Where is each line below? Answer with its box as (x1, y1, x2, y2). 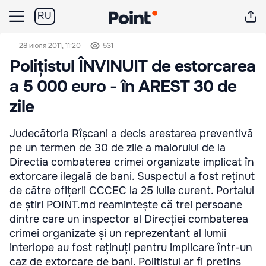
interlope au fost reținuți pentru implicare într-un (9, 241, 252, 254)
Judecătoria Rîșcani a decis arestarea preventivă (9, 127, 253, 140)
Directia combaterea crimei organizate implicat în (9, 156, 254, 169)
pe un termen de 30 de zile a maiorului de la (9, 141, 226, 154)
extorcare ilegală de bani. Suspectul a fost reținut (9, 170, 255, 183)
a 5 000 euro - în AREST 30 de (9, 76, 236, 97)
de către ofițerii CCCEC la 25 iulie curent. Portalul (9, 184, 254, 197)
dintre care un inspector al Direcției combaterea (9, 213, 248, 226)
